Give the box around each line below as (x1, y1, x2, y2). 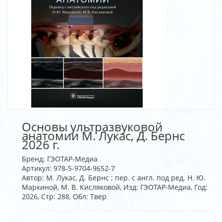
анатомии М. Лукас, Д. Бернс (22, 127, 185, 144)
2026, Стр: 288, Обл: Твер (22, 192, 107, 201)
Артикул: (22, 164, 52, 173)
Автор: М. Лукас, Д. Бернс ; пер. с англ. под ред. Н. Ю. (22, 173, 206, 182)
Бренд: (22, 154, 45, 164)
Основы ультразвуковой (22, 118, 163, 135)
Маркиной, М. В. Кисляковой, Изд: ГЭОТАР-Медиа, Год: (22, 182, 208, 192)
